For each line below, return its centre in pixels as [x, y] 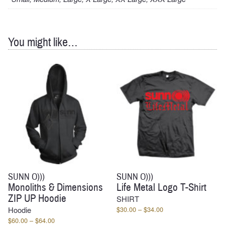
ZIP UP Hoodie [37, 198]
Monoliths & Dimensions [55, 187]
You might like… [43, 42]
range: [172, 218]
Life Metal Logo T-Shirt [162, 187]
